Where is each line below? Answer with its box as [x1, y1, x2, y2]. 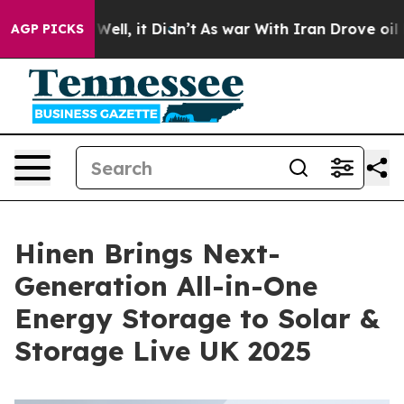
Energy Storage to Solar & [14, 301, 380, 335]
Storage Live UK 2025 [14, 334, 311, 368]
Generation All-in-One [14, 269, 317, 303]
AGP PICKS [11, 21, 84, 37]
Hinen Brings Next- [14, 236, 280, 271]
